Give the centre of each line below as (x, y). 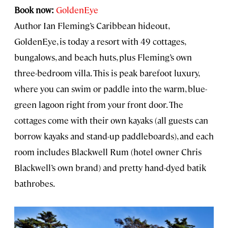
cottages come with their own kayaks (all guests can (111, 120)
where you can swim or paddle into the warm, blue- (111, 89)
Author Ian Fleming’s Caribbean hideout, (92, 26)
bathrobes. (35, 183)
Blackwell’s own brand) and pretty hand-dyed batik (110, 168)
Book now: (34, 10)
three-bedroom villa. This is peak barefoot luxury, (107, 73)
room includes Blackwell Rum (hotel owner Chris (108, 152)
